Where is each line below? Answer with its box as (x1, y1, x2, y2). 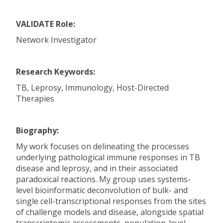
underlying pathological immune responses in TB (16, 152, 200, 163)
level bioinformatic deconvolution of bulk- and (16, 185, 188, 196)
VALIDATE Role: (16, 18, 75, 29)
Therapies (16, 93, 54, 104)
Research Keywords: (16, 66, 95, 77)
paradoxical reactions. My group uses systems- (16, 174, 191, 185)
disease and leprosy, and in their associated (16, 163, 178, 174)
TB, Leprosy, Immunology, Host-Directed (16, 82, 169, 93)
